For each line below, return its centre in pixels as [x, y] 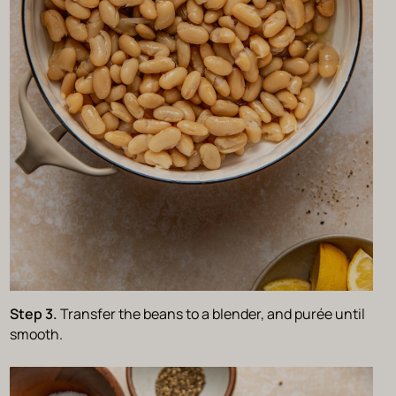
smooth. [37, 334]
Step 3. [34, 314]
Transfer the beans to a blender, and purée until [212, 314]
